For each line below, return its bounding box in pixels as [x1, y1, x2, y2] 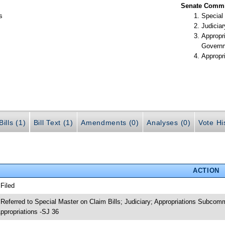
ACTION [192, 166, 219, 174]
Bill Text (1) [33, 118, 73, 127]
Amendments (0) [81, 118, 139, 127]
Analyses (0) [147, 118, 191, 127]
